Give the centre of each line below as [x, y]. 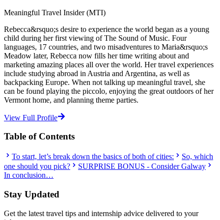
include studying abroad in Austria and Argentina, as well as [97, 73]
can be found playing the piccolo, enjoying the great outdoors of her [109, 91]
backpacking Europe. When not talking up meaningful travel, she [105, 82]
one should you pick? [37, 166]
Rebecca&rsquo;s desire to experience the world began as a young [107, 29]
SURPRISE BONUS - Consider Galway [142, 166]
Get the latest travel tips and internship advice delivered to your [101, 213]
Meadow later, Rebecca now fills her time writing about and [96, 55]
